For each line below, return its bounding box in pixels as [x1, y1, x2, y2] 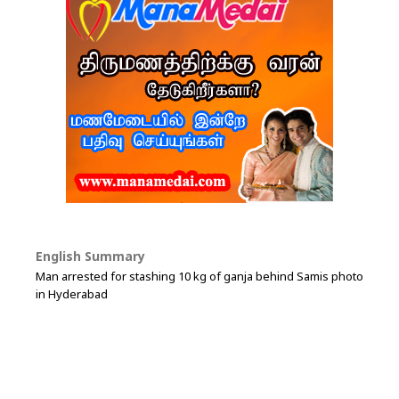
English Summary [36, 249, 145, 265]
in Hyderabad [36, 288, 108, 303]
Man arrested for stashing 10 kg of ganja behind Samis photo [36, 270, 363, 285]
